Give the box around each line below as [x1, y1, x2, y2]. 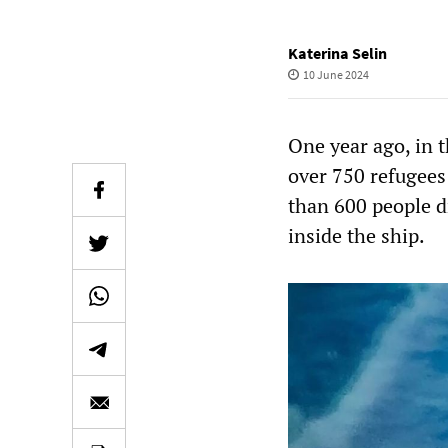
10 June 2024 [302, 67, 369, 82]
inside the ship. [288, 222, 425, 249]
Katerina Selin [288, 43, 387, 63]
